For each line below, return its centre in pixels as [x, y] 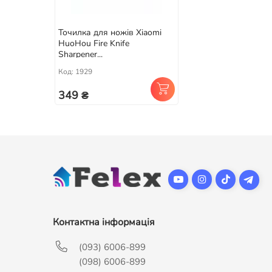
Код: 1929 [75, 71]
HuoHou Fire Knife [94, 43]
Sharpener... [80, 54]
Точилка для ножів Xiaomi [110, 32]
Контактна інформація [104, 223]
